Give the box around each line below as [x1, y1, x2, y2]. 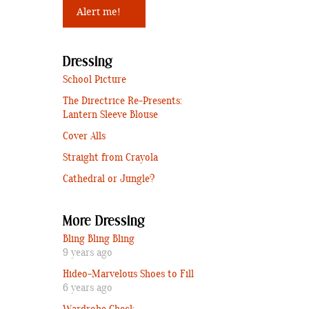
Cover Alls [63, 129, 106, 143]
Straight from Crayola [63, 150, 158, 165]
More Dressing [63, 212, 145, 230]
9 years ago [63, 246, 112, 260]
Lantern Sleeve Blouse [63, 108, 158, 122]
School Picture [63, 72, 126, 87]
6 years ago [63, 281, 112, 295]
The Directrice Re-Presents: [63, 94, 182, 108]
